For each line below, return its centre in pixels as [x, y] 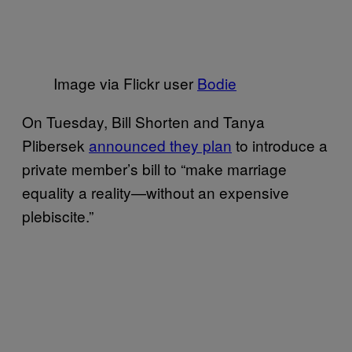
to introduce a [280, 145]
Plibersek [55, 145]
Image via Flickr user [125, 82]
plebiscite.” [58, 215]
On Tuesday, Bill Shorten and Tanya [143, 121]
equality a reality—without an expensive [156, 192]
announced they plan [160, 145]
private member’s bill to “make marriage [154, 168]
